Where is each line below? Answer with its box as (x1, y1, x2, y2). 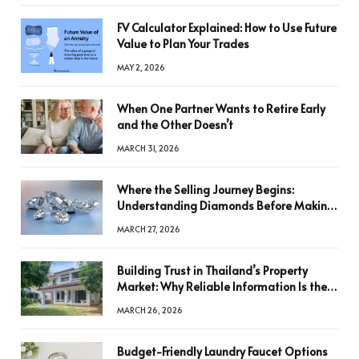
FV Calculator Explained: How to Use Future (117, 19, 337, 35)
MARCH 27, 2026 (117, 223, 180, 235)
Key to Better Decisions (117, 294, 238, 310)
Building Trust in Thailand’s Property (117, 262, 308, 278)
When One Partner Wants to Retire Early (117, 100, 325, 116)
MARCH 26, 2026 (117, 304, 183, 316)
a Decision (117, 213, 171, 229)
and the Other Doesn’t (117, 116, 233, 132)
